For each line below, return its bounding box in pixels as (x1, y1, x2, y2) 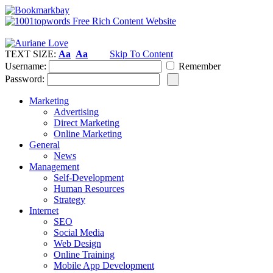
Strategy (54, 194, 85, 205)
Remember (179, 61, 221, 71)
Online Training (54, 249, 115, 260)
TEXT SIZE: (5, 49, 58, 59)
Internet (29, 205, 58, 216)
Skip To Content (110, 49, 173, 59)
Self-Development (54, 172, 124, 183)
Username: (5, 61, 46, 71)
